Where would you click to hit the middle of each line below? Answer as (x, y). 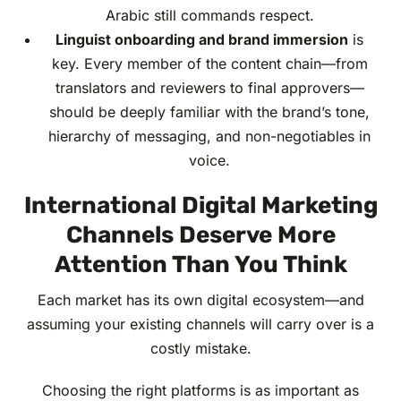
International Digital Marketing (200, 206)
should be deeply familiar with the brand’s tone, (209, 112)
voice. (209, 161)
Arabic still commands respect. (209, 16)
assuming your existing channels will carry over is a (200, 324)
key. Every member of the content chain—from (209, 64)
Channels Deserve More (200, 235)
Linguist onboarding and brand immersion (202, 40)
